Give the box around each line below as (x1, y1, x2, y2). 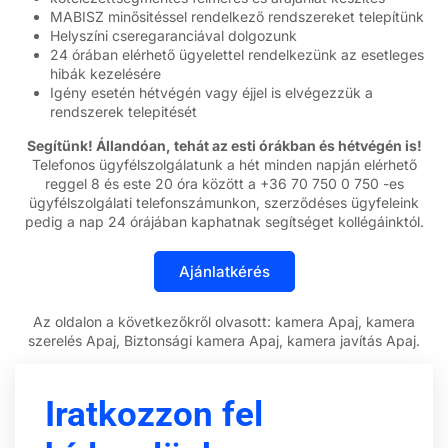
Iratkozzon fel (45, 394, 263, 436)
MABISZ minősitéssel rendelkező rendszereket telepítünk (50, 8, 424, 26)
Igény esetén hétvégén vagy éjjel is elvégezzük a (50, 84, 373, 102)
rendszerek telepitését (50, 103, 197, 121)
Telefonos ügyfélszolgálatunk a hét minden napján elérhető (31, 155, 417, 173)
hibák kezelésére (50, 65, 161, 83)
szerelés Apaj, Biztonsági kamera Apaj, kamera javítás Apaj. (28, 331, 420, 349)
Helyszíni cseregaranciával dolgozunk (50, 27, 297, 45)
